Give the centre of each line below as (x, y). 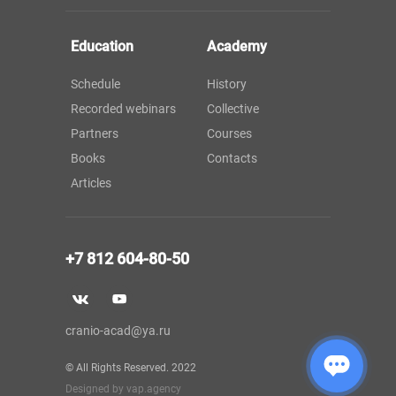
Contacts (232, 158)
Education (102, 46)
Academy (237, 46)
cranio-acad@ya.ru (118, 330)
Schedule (95, 84)
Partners (95, 133)
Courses (229, 133)
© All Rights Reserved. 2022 (131, 367)
